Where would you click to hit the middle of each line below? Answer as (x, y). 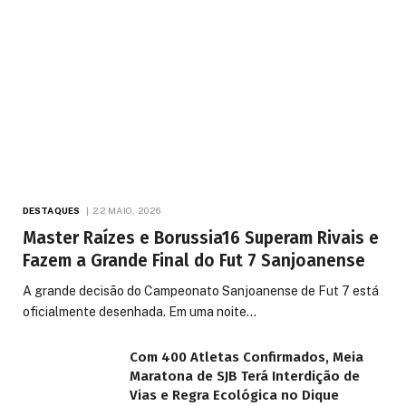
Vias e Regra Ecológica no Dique (234, 396)
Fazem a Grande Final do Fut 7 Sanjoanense (194, 261)
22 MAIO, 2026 (127, 211)
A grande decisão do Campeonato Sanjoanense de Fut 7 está (201, 291)
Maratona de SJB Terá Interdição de (245, 377)
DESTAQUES (51, 211)
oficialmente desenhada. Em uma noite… (140, 312)
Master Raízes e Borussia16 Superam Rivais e (201, 238)
